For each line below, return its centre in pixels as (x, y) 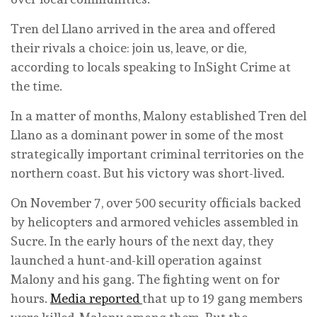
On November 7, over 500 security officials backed (156, 202)
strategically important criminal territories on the (157, 154)
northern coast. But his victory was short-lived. (148, 173)
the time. (36, 86)
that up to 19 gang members (223, 298)
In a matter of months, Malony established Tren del (158, 115)
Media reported (96, 298)
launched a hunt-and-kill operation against (136, 260)
